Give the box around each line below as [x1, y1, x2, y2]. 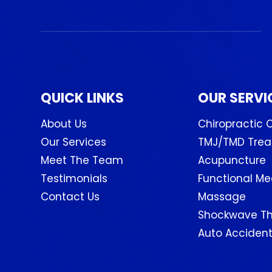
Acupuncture [197, 152, 266, 168]
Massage [197, 189, 246, 204]
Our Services [41, 134, 107, 149]
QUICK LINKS [41, 88, 124, 107]
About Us [41, 116, 87, 131]
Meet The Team [41, 152, 124, 168]
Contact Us [41, 189, 100, 204]
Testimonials [41, 171, 108, 186]
